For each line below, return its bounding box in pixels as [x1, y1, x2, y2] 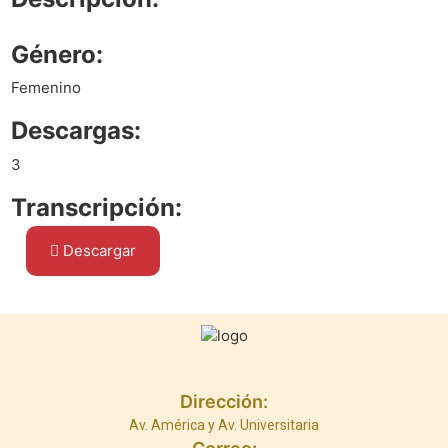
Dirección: [180, 390, 268, 412]
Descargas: [11, 116, 142, 146]
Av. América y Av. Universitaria [129, 416, 319, 433]
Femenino [11, 78, 82, 98]
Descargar [59, 241, 137, 261]
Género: [11, 39, 104, 69]
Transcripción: [11, 192, 183, 222]
